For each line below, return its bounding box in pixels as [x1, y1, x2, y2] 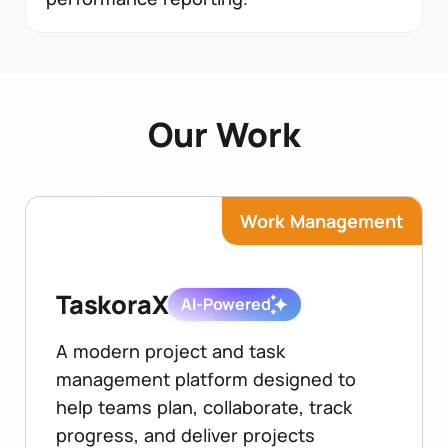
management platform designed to [56, 367, 356, 392]
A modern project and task [56, 339, 285, 364]
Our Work [148, 111, 300, 158]
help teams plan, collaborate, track [56, 395, 352, 420]
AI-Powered [181, 293, 271, 316]
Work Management [240, 209, 404, 234]
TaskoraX [56, 287, 169, 323]
